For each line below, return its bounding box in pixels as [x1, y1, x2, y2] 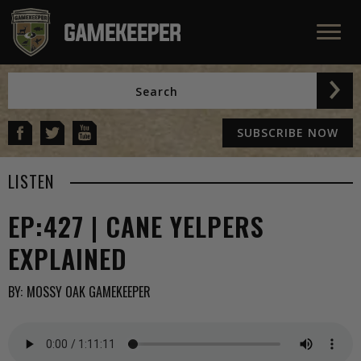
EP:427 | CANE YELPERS [8, 207, 264, 245]
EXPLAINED [8, 239, 127, 277]
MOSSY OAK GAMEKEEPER [27, 282, 151, 301]
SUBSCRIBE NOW [237, 125, 338, 140]
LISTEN [8, 169, 54, 193]
